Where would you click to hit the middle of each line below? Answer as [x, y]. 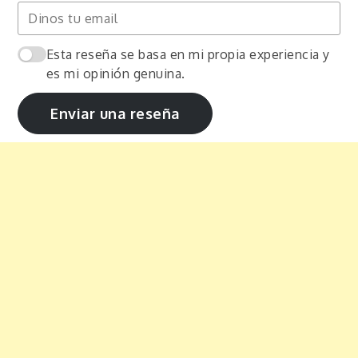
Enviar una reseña [115, 114]
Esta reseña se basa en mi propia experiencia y [188, 55]
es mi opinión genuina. [115, 74]
